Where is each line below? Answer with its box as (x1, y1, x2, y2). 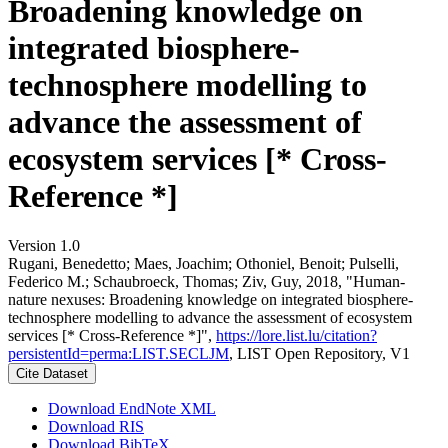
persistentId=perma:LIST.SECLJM (8, 344, 229, 362)
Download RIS (48, 417, 144, 435)
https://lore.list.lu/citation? (216, 326, 377, 344)
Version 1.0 (8, 236, 80, 254)
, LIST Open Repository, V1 (229, 344, 410, 362)
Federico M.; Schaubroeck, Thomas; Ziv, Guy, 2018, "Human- (8, 272, 405, 290)
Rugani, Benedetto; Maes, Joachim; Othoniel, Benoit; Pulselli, (8, 254, 399, 272)
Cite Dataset (16, 365, 88, 381)
